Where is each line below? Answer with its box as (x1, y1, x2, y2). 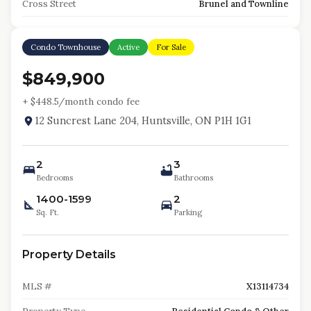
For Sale (156, 42, 186, 52)
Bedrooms (36, 173, 73, 183)
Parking (174, 208, 202, 217)
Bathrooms (174, 173, 213, 183)
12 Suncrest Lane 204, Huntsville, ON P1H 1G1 (34, 115, 251, 127)
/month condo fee (58, 95, 140, 108)
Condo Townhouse (31, 42, 101, 52)
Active (117, 42, 140, 52)
